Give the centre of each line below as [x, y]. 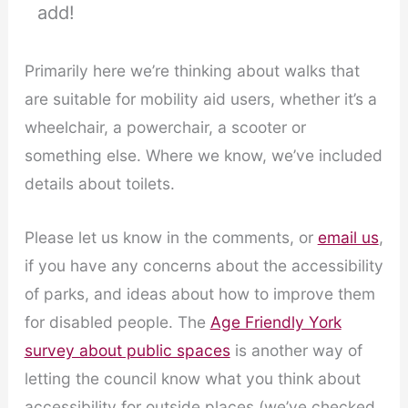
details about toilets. [99, 184]
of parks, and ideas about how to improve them [199, 294]
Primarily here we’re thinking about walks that [192, 71]
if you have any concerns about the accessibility [204, 266]
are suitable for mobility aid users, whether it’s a [200, 99]
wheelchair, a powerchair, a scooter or [165, 127]
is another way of [296, 351]
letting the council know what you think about [192, 379]
